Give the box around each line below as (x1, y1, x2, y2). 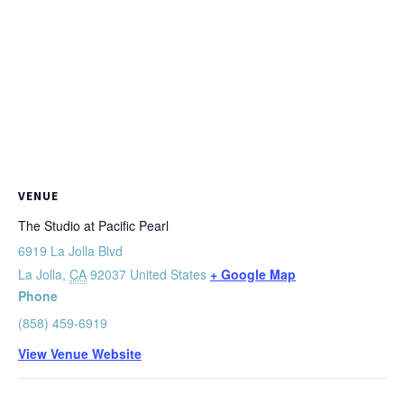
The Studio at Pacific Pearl (18, 216, 169, 235)
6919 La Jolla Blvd (18, 242, 123, 261)
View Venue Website (18, 344, 142, 363)
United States (130, 265, 207, 284)
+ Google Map (210, 265, 296, 284)
